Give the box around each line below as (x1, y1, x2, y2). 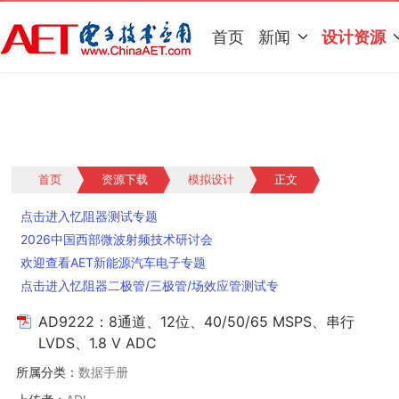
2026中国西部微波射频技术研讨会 (20, 232, 214, 247)
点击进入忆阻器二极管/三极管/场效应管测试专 (20, 278, 280, 293)
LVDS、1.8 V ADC (38, 334, 158, 352)
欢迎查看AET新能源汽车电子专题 (20, 255, 207, 270)
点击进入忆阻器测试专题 (20, 208, 159, 224)
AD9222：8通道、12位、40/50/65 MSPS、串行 (38, 313, 355, 330)
